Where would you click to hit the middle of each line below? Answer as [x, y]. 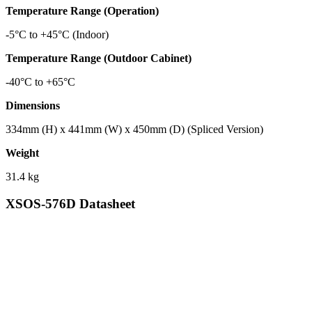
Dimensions [33, 105]
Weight [22, 153]
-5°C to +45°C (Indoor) [57, 34]
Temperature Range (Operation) [82, 10]
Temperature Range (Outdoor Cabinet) [99, 58]
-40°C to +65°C [40, 81]
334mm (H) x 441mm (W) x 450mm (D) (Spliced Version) [134, 129]
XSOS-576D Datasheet [70, 203]
